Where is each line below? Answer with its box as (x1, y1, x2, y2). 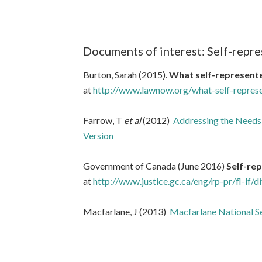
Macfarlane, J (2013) (83, 206, 170, 217)
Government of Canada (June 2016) (83, 160, 226, 171)
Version (83, 130, 113, 141)
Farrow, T (83, 115, 122, 126)
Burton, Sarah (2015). (83, 69, 169, 80)
